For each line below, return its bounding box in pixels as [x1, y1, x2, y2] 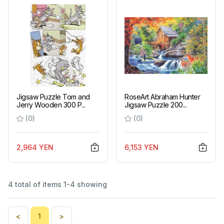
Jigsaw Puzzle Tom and [16, 92, 90, 101]
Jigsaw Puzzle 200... [124, 100, 187, 109]
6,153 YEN [124, 142, 158, 151]
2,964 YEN [16, 142, 53, 151]
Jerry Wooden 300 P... [16, 100, 85, 109]
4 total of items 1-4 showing [8, 179, 107, 188]
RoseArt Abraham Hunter [124, 92, 200, 101]
